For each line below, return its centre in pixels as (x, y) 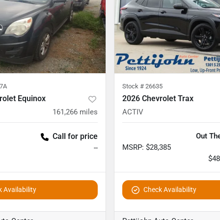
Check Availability (170, 190)
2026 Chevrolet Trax (158, 99)
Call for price (75, 137)
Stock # (134, 86)
